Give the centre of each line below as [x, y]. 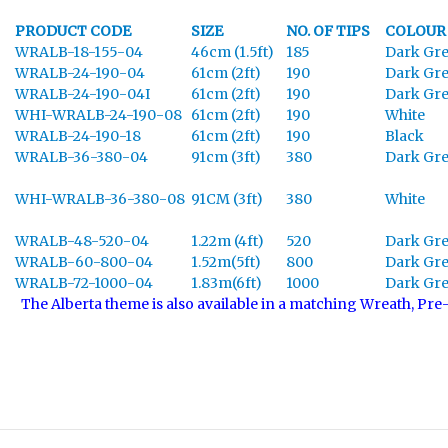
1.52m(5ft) [226, 261]
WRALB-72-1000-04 [90, 282]
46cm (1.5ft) [238, 51]
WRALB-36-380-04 [81, 156]
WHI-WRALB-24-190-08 [98, 114]
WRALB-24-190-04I [82, 93]
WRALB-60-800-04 [84, 261]
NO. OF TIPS [335, 30]
